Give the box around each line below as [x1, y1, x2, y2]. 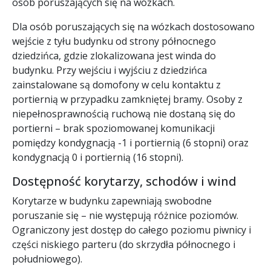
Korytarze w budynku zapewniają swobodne [12, 194, 212, 207]
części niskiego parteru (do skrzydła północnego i [12, 237, 235, 251]
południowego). [12, 252, 82, 266]
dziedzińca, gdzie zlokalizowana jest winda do [12, 48, 216, 62]
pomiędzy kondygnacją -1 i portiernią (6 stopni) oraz [12, 135, 249, 149]
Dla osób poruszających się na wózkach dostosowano [12, 19, 255, 33]
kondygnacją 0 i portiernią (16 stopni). [12, 150, 183, 164]
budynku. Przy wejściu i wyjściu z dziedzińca [12, 63, 207, 77]
